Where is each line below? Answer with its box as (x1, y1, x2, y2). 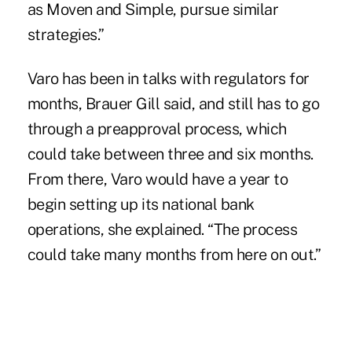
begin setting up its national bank (27, 195, 255, 214)
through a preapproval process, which (27, 119, 287, 139)
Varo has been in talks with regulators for (27, 69, 310, 89)
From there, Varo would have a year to (27, 170, 288, 189)
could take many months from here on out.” (27, 245, 321, 265)
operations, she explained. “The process (27, 220, 298, 240)
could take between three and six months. (27, 145, 313, 164)
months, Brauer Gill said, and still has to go (27, 94, 320, 114)
